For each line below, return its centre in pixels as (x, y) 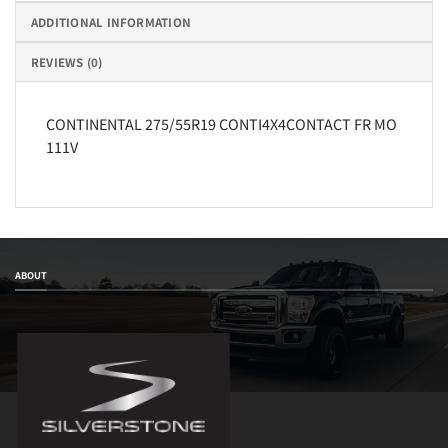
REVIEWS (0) (67, 61)
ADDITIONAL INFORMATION (111, 21)
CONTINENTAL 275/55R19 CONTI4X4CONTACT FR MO (221, 123)
